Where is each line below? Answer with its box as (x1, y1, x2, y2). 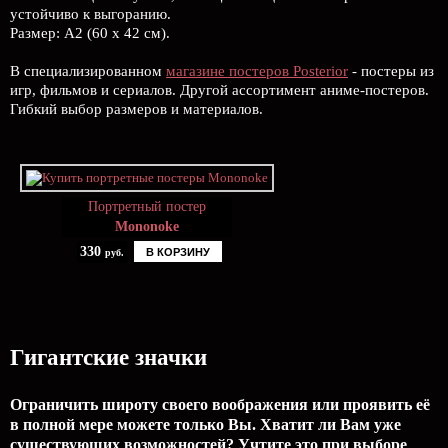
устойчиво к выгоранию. (10, 6, 171, 22)
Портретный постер (88, 199, 206, 214)
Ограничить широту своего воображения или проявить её (10, 396, 430, 413)
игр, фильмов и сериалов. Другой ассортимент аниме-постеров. (10, 82, 429, 98)
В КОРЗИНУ (146, 246, 210, 258)
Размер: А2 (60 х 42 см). (10, 25, 170, 41)
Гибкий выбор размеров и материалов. (10, 101, 263, 117)
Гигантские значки (10, 345, 207, 370)
